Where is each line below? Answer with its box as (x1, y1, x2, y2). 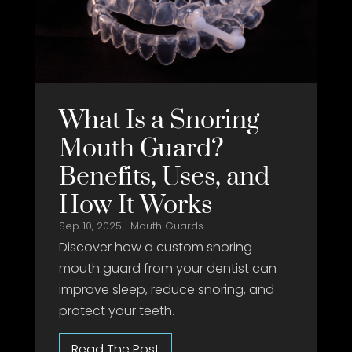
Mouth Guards (130, 218, 203, 233)
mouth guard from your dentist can (58, 258, 277, 277)
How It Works (58, 189, 212, 222)
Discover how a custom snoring (58, 237, 252, 256)
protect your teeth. (58, 301, 174, 320)
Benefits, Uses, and (58, 160, 269, 193)
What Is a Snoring (58, 104, 259, 137)
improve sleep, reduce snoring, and (58, 280, 274, 299)
